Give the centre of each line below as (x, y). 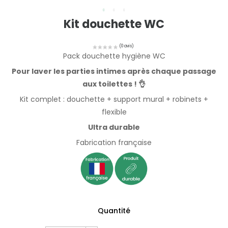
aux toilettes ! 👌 (114, 84)
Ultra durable (114, 127)
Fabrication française (114, 143)
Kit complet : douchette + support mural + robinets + (114, 99)
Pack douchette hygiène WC (114, 56)
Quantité (114, 211)
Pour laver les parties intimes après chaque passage (114, 72)
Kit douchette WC (114, 24)
